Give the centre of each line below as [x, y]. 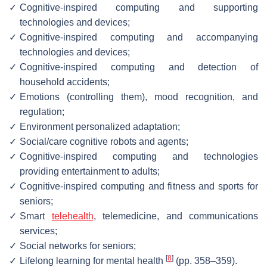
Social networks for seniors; [78, 246]
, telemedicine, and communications [176, 216]
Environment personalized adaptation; [100, 126]
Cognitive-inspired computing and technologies [139, 156]
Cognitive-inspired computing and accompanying [139, 37]
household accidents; [65, 82]
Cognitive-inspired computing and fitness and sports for [139, 186]
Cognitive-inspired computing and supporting [139, 7]
